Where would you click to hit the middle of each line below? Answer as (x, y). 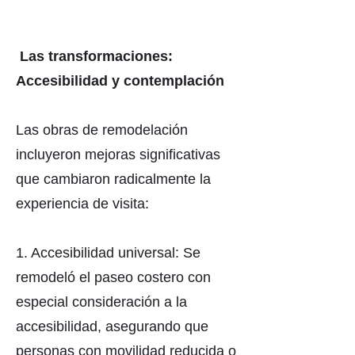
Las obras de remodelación (102, 130)
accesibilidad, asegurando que (112, 326)
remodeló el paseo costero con (113, 277)
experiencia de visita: (82, 204)
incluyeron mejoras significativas (118, 155)
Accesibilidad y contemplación (120, 81)
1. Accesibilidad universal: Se (108, 253)
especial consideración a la (101, 302)
